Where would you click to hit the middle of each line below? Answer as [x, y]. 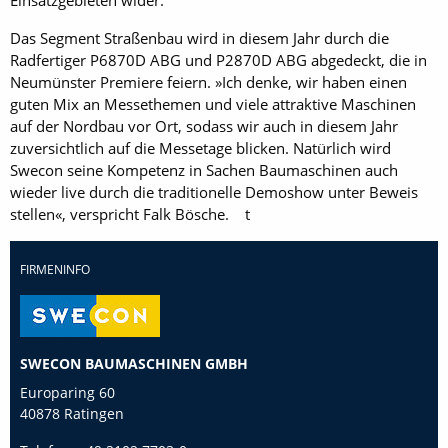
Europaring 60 [67, 393]
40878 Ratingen [72, 414]
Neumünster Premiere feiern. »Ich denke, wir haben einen [208, 82]
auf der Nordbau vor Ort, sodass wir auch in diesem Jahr [204, 126]
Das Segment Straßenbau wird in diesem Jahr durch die [199, 38]
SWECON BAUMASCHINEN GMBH [134, 364]
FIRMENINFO [55, 270]
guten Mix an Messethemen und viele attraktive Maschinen [213, 104]
